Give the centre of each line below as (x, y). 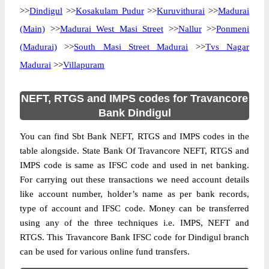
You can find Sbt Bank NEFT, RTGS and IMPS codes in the (134, 136)
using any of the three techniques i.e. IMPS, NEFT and (134, 223)
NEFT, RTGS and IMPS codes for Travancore (134, 98)
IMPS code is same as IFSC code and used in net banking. (134, 165)
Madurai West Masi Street (111, 29)
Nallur (190, 29)
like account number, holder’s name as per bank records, (134, 194)
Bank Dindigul (134, 113)
